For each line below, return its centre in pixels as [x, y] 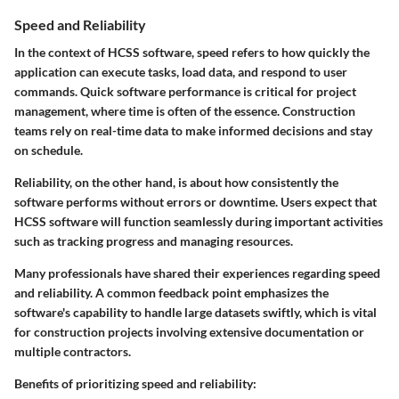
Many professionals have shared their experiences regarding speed [197, 273]
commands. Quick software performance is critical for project [185, 91]
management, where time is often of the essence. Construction [185, 110]
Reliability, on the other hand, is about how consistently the [176, 182]
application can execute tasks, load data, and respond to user [181, 71]
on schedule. [49, 150]
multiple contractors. [73, 351]
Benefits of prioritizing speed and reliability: [135, 383]
